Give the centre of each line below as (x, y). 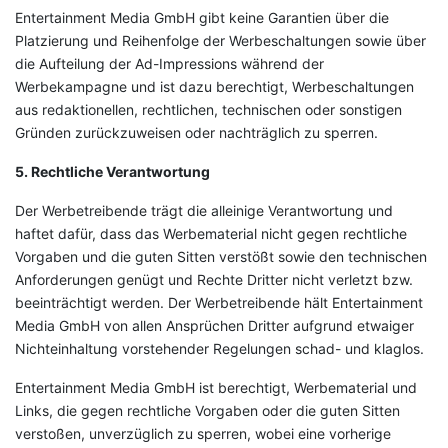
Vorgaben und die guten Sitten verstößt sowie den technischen (221, 256)
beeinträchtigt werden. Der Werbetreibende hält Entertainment (219, 302)
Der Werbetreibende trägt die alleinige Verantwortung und (204, 210)
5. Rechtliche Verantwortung (112, 171)
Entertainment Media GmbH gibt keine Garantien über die (202, 17)
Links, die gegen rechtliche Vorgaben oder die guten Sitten (207, 410)
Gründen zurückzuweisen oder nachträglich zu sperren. (196, 132)
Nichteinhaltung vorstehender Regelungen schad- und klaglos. (219, 348)
